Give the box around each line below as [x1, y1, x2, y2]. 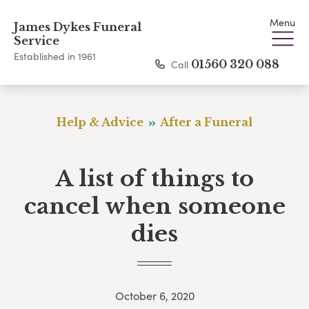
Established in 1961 [14, 49, 96, 63]
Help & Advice [56, 115, 146, 129]
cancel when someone [23, 192, 286, 220]
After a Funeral [158, 115, 253, 129]
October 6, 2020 [114, 288, 195, 304]
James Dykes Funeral [14, 20, 141, 34]
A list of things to [55, 165, 254, 192]
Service [14, 34, 59, 48]
